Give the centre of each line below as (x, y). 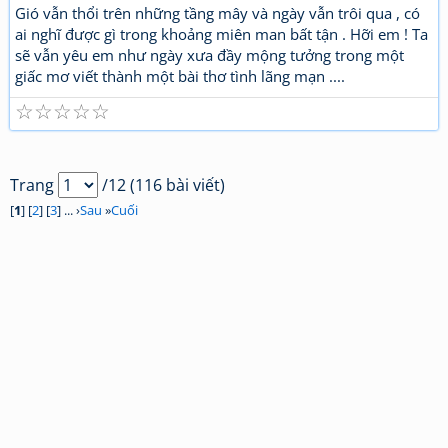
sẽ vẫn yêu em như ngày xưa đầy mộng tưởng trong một (209, 55)
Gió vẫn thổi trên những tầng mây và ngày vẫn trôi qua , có (217, 13)
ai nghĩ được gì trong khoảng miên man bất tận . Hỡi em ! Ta (221, 34)
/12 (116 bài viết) (161, 185)
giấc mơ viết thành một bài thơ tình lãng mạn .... (180, 76)
